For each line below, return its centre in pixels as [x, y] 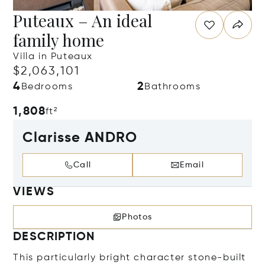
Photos [137, 217]
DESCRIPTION [54, 237]
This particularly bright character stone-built [130, 258]
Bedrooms [47, 87]
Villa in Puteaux [53, 57]
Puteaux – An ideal [83, 20]
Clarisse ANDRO [80, 138]
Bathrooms [173, 87]
